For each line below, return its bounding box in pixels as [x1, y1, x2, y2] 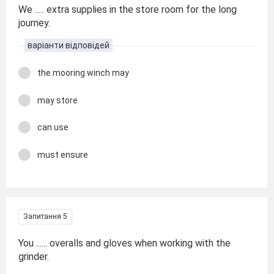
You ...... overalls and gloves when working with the [18, 237, 231, 249]
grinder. [18, 251, 49, 262]
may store [37, 95, 78, 105]
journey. [18, 17, 50, 29]
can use [37, 122, 68, 132]
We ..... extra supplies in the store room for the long [18, 4, 237, 15]
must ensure [37, 149, 88, 160]
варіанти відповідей [28, 40, 109, 50]
